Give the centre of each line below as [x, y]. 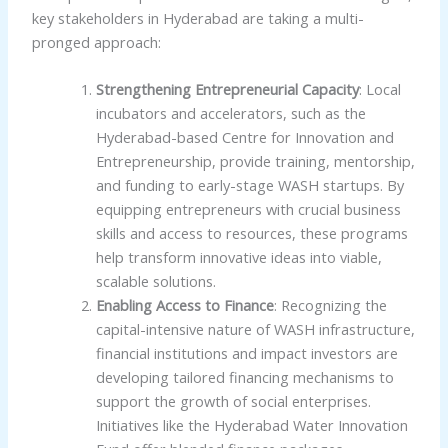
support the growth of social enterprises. [233, 400]
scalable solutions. [155, 280]
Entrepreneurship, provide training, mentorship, [255, 160]
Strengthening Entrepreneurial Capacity [227, 88]
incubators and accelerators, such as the [230, 112]
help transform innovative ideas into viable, [238, 256]
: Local [379, 88]
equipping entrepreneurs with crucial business [248, 208]
